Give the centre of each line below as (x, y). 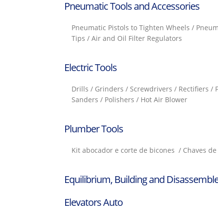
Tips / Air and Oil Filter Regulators (127, 38)
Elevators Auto (93, 202)
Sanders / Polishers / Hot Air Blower (129, 100)
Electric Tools (91, 67)
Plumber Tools (94, 129)
